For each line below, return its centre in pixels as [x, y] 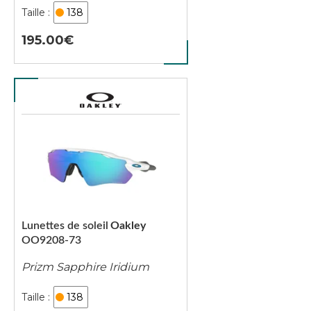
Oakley [128, 226]
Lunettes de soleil [65, 226]
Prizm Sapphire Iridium [85, 267]
